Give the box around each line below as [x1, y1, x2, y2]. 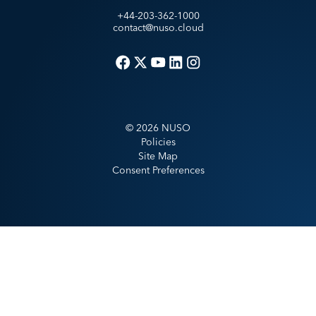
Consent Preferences [111, 163, 205, 176]
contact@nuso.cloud [112, 20, 204, 34]
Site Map [138, 149, 178, 162]
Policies [140, 135, 176, 148]
